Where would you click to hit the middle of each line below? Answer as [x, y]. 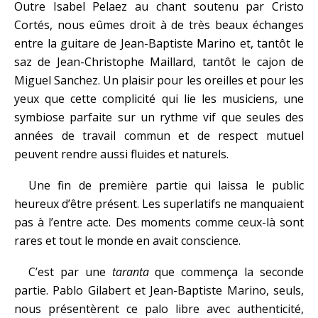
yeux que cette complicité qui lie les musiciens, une [159, 99]
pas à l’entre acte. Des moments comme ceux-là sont [159, 222]
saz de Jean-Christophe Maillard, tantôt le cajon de [159, 62]
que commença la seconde [226, 272]
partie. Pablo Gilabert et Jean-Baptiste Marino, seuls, [159, 290]
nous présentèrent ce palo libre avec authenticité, [159, 309]
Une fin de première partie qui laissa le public [166, 185]
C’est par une [70, 272]
